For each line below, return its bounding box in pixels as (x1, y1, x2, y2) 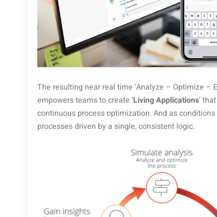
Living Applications (133, 94, 199, 107)
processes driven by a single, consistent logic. (37, 121, 195, 133)
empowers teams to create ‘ (37, 94, 133, 107)
